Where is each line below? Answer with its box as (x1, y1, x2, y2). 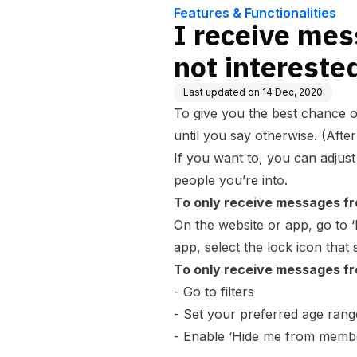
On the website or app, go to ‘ (174, 217, 355, 233)
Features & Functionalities (174, 5, 336, 21)
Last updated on (183, 86, 260, 98)
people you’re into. (174, 172, 288, 188)
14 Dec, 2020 (262, 86, 323, 98)
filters (221, 284, 254, 300)
